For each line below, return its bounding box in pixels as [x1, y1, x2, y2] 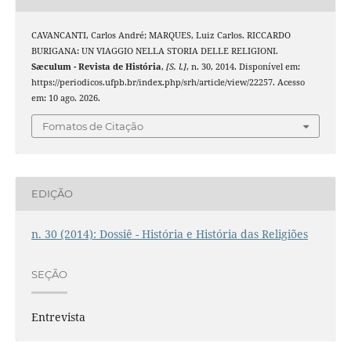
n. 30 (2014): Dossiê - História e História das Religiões [31, 226, 308, 241]
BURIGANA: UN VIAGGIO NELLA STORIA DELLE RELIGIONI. [31, 45, 278, 57]
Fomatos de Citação [42, 119, 143, 132]
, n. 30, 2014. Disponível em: [186, 61, 300, 73]
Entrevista [31, 309, 85, 324]
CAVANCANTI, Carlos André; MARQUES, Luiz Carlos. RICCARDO [31, 30, 291, 42]
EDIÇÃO [31, 187, 73, 201]
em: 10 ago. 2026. [31, 92, 100, 104]
